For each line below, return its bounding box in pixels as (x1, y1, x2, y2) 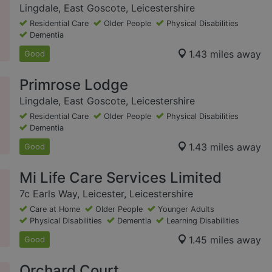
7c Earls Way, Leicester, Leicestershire (19, 188, 193, 200)
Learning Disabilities (166, 216, 239, 226)
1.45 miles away (189, 233, 261, 246)
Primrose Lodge (19, 76, 128, 94)
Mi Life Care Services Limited (19, 169, 222, 187)
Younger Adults (158, 205, 214, 214)
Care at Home (30, 205, 80, 214)
